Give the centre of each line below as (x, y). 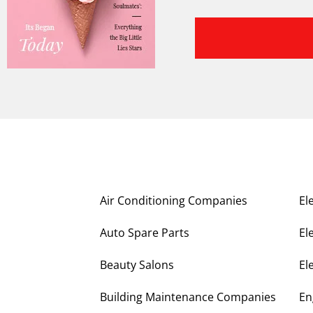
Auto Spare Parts (145, 233)
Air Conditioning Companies (174, 201)
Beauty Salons (137, 265)
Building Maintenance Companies (188, 297)
